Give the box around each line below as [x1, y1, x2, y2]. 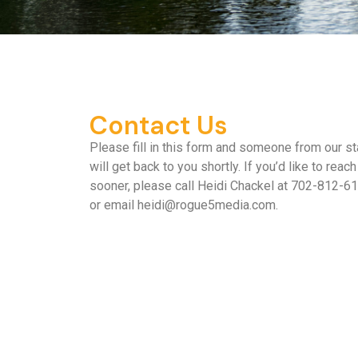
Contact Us [89, 108, 228, 142]
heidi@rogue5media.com [137, 197, 276, 213]
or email [89, 197, 137, 213]
